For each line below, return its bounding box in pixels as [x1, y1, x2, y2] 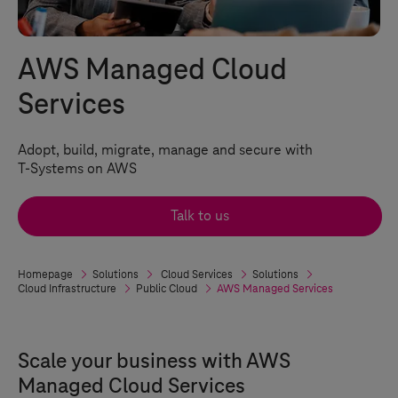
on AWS [84, 161, 137, 177]
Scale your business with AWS [18, 350, 291, 373]
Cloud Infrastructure [18, 283, 116, 295]
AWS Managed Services [217, 283, 333, 295]
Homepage [18, 268, 73, 281]
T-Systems [18, 161, 84, 177]
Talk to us [171, 208, 229, 224]
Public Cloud [136, 283, 197, 295]
